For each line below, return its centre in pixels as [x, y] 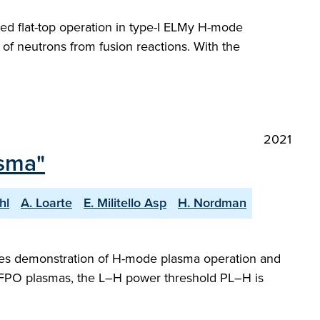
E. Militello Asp [125, 203]
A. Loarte [46, 203]
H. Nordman [212, 203]
